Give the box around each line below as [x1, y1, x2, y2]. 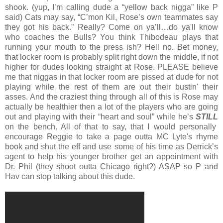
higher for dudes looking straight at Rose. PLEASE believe [5, 62, 218, 71]
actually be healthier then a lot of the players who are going [5, 102, 218, 111]
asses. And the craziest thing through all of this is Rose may [5, 92, 218, 101]
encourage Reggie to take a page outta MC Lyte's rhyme [5, 132, 218, 141]
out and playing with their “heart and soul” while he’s [5, 112, 196, 121]
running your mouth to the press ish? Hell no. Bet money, [5, 42, 218, 51]
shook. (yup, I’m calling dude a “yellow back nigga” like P [5, 2, 218, 11]
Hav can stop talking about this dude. [5, 172, 135, 181]
